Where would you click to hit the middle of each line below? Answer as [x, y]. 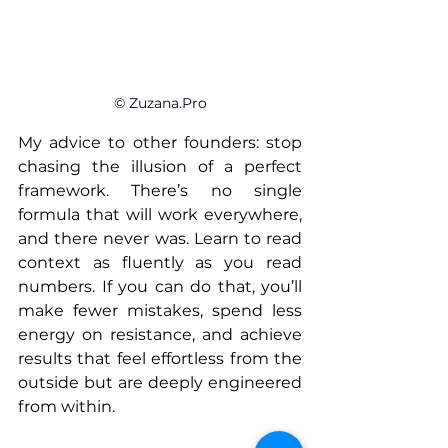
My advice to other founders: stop [160, 142]
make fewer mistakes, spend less [160, 310]
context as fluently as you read [160, 262]
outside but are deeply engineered [160, 382]
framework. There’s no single [160, 190]
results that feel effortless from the [160, 358]
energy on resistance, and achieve [160, 334]
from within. [66, 406]
